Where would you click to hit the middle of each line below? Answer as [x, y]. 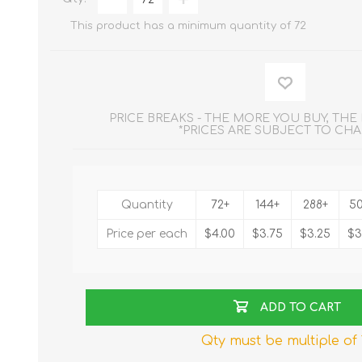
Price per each [147, 234]
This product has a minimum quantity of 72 [188, 26]
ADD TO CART [300, 308]
